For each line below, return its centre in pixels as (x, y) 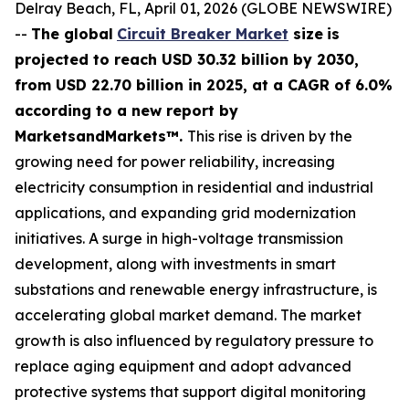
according (53, 110)
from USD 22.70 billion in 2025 (129, 85)
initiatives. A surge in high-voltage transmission (179, 238)
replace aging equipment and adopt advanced (183, 366)
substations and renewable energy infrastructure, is (196, 289)
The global (72, 34)
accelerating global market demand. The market (188, 315)
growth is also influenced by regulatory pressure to (194, 341)
